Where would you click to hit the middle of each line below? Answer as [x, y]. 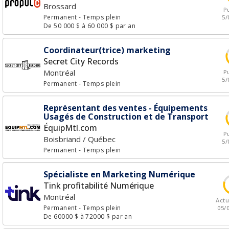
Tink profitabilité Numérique [99, 186]
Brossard [60, 6]
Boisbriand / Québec [79, 139]
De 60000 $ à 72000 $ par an [88, 216]
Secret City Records [81, 61]
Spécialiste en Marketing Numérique [119, 174]
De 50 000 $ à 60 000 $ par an [90, 26]
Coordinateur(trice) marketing [107, 50]
